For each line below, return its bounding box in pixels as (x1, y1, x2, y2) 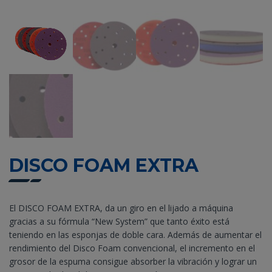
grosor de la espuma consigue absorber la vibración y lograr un (9, 255, 257, 267)
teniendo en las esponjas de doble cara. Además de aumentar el (9, 228, 262, 240)
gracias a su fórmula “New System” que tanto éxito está (9, 215, 229, 227)
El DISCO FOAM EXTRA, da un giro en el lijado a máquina (9, 202, 233, 214)
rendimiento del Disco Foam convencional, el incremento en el (9, 242, 255, 254)
